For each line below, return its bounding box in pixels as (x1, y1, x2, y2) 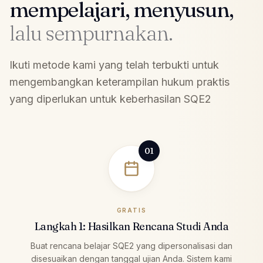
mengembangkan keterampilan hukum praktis (9, 76, 230, 88)
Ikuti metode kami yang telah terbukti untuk (9, 59, 219, 71)
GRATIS (116, 207, 147, 214)
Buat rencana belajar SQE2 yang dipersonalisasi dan (31, 241, 232, 251)
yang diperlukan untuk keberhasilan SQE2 (9, 93, 211, 105)
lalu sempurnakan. (9, 20, 173, 46)
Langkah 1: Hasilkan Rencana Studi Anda (34, 220, 229, 233)
